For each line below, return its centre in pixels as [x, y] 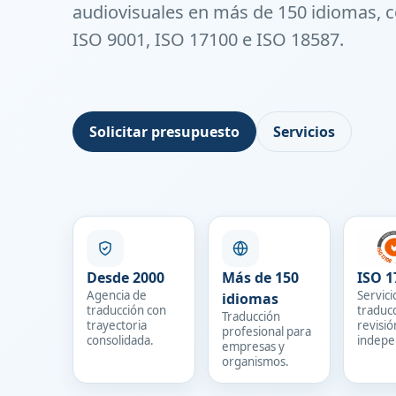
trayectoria [117, 325]
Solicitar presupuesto [164, 132]
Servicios [304, 132]
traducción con [126, 310]
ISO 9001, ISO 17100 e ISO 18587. [208, 39]
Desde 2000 [126, 278]
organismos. [255, 362]
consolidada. [120, 340]
